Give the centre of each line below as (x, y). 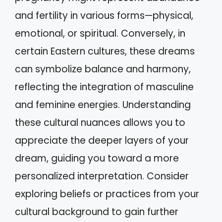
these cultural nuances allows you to (100, 123)
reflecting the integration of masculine (104, 87)
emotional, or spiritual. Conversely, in (100, 33)
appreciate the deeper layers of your (102, 140)
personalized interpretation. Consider (102, 176)
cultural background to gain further (97, 212)
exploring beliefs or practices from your (107, 194)
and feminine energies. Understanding (103, 105)
